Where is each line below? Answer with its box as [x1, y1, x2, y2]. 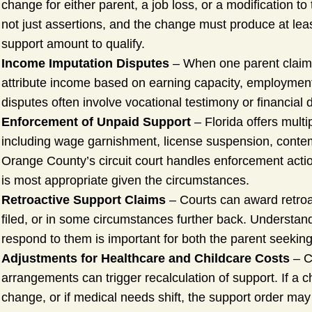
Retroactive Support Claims [1, 193, 166, 208]
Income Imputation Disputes [1, 56, 169, 71]
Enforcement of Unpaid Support [1, 115, 191, 130]
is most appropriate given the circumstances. [1, 173, 249, 188]
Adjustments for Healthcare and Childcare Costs [1, 251, 290, 266]
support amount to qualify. [1, 37, 145, 52]
